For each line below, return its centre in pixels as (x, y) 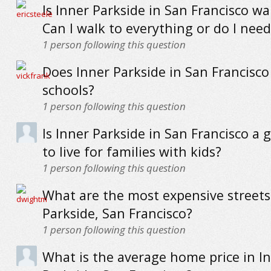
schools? (68, 90)
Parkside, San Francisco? (117, 213)
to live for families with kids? (132, 152)
